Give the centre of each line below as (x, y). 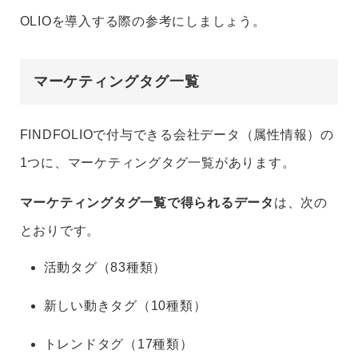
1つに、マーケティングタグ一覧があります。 (157, 163)
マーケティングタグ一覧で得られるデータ (147, 203)
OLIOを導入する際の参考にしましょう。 (143, 22)
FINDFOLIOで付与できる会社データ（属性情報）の (177, 135)
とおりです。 (60, 231)
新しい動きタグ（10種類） (125, 306)
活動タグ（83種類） (105, 268)
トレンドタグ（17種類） (118, 344)
